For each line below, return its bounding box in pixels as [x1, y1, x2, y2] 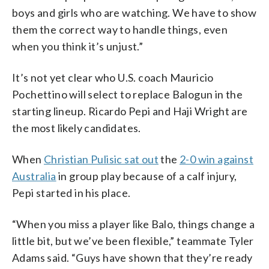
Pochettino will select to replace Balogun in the [12, 87, 243, 101]
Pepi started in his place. [12, 186, 131, 199]
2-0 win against [180, 152, 254, 166]
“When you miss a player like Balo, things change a [12, 217, 255, 231]
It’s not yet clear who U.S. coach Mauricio [12, 70, 214, 84]
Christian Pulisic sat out [44, 152, 159, 166]
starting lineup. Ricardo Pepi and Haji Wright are [12, 104, 248, 118]
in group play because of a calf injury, [56, 169, 237, 183]
